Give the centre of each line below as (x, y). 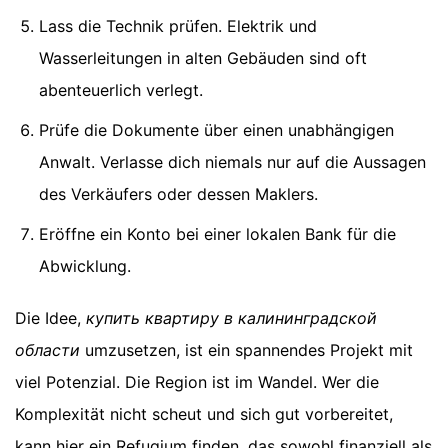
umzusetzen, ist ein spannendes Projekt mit (246, 349)
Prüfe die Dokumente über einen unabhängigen (216, 129)
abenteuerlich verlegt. (121, 89)
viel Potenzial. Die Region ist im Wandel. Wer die (197, 381)
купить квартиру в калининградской (231, 317)
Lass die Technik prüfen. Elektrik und (178, 25)
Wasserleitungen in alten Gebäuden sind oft (203, 57)
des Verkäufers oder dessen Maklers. (178, 193)
